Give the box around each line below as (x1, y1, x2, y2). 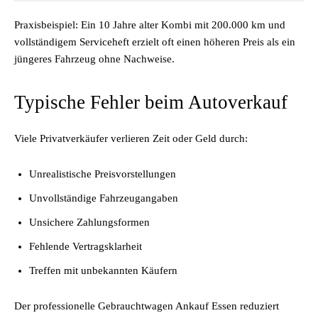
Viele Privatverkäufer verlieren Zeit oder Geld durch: (14, 133, 248, 144)
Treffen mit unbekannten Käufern (29, 265, 177, 276)
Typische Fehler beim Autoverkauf (14, 92, 287, 113)
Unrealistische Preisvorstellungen (29, 168, 176, 180)
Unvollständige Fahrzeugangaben (29, 192, 178, 204)
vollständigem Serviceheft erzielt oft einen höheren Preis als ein (14, 36, 295, 48)
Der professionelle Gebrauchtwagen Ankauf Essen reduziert (14, 300, 279, 312)
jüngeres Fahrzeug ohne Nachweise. (14, 53, 175, 65)
